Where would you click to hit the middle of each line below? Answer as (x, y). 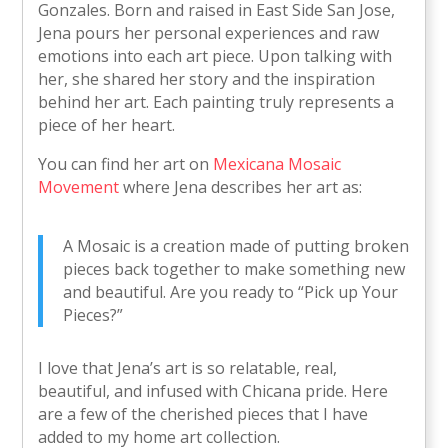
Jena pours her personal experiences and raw (209, 33)
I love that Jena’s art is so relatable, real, (188, 368)
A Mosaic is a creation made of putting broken (236, 246)
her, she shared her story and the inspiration (207, 79)
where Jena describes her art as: (241, 187)
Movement (79, 187)
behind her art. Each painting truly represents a (216, 102)
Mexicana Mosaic (277, 164)
